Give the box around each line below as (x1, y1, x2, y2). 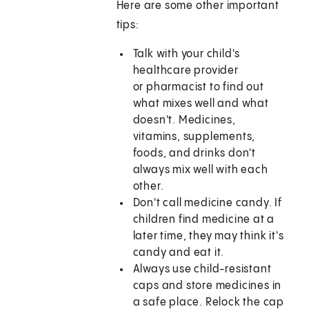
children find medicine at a (132, 214, 275, 226)
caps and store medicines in (132, 280, 282, 292)
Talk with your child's (132, 48, 241, 61)
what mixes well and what (132, 98, 269, 110)
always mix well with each (132, 164, 268, 177)
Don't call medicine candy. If (132, 197, 282, 210)
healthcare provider (132, 65, 239, 77)
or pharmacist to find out (132, 81, 264, 94)
